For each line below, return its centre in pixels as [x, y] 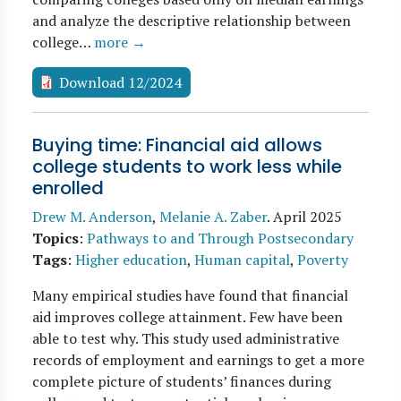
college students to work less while [187, 166]
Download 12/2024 [120, 82]
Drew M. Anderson [92, 217]
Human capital [242, 260]
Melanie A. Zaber [213, 217]
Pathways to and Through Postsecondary [220, 238]
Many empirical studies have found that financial [190, 295]
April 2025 [307, 217]
